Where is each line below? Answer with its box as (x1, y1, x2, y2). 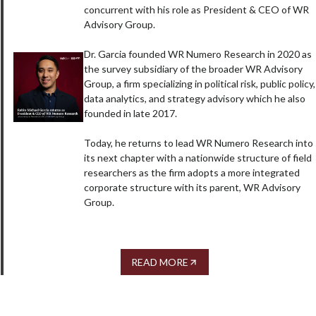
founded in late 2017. (83, 107, 177, 120)
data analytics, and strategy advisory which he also (83, 92, 305, 105)
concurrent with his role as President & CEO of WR (83, 4, 309, 16)
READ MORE (131, 256, 188, 269)
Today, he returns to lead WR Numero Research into (83, 137, 313, 150)
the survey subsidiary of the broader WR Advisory (83, 63, 303, 75)
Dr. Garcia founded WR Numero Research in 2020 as (83, 48, 312, 61)
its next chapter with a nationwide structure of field (83, 152, 312, 164)
